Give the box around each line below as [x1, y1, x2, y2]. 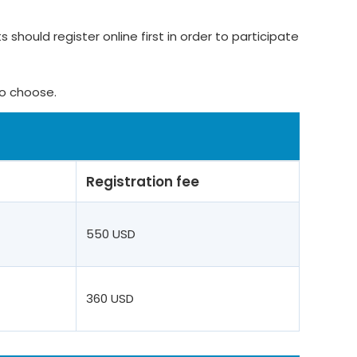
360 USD [86, 290, 134, 307]
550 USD [86, 226, 135, 242]
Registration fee [86, 172, 199, 191]
